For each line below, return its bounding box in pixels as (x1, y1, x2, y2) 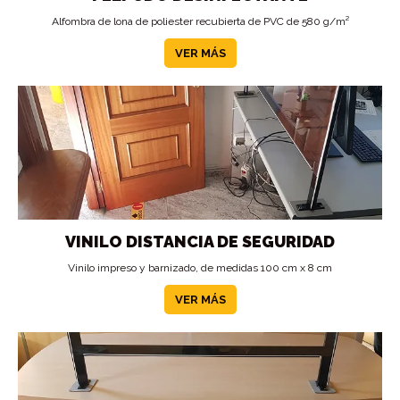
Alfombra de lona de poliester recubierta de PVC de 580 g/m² (51, 15, 349, 28)
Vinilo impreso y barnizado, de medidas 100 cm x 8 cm (68, 262, 332, 274)
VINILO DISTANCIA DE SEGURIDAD (65, 232, 335, 251)
